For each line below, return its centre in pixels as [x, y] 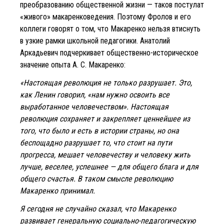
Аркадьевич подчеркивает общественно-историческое [109, 52]
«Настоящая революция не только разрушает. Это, [106, 82]
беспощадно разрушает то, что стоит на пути [96, 142]
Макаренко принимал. [57, 190]
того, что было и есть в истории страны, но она [99, 130]
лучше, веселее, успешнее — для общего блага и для [109, 166]
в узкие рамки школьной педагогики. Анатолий [95, 40]
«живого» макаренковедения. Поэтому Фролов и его [105, 16]
